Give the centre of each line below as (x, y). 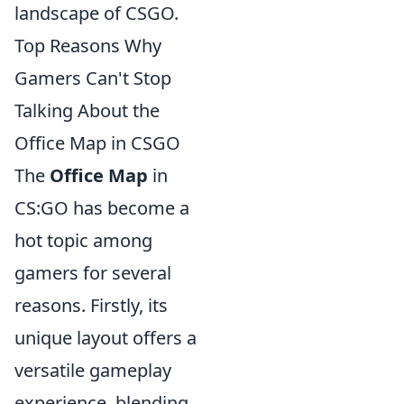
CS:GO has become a (102, 208)
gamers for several (93, 273)
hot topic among (83, 241)
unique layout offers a (106, 338)
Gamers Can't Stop (93, 78)
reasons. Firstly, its (91, 306)
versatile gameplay (93, 371)
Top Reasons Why (88, 46)
